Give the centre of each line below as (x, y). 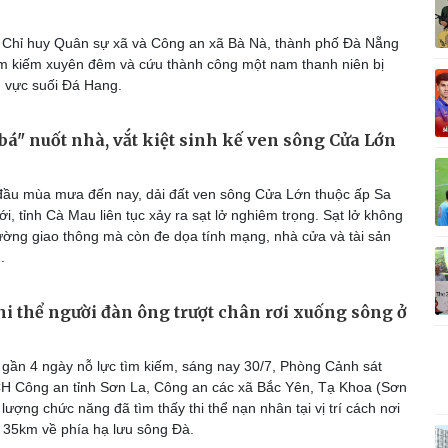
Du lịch (260, 136)
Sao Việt (69, 204)
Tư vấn (264, 162)
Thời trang (76, 183)
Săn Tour (270, 183)
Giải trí (59, 136)
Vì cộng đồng (284, 17)
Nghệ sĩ (67, 162)
